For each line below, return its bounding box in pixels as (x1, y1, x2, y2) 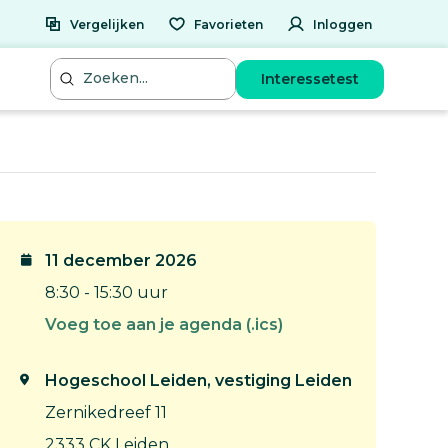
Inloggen (313, 16, 372, 32)
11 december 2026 (45, 251, 197, 270)
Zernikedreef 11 (45, 403, 167, 422)
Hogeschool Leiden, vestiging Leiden (45, 371, 352, 390)
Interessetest (261, 69, 359, 88)
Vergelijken (70, 16, 144, 32)
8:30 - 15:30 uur (45, 283, 168, 302)
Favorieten (194, 16, 263, 32)
